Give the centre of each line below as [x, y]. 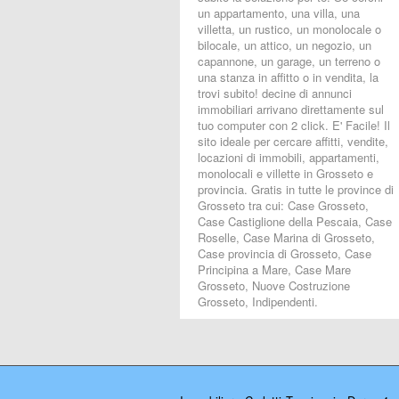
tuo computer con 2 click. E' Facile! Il [294, 125]
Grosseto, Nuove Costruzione [274, 285]
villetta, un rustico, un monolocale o [289, 29]
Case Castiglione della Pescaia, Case [295, 221]
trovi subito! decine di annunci [275, 93]
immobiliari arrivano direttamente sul [291, 109]
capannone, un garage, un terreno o [289, 61]
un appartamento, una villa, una [279, 13]
